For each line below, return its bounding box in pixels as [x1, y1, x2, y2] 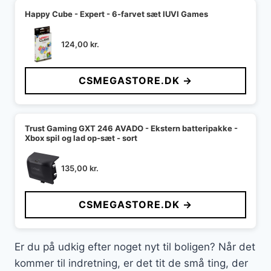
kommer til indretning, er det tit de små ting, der [15, 257, 248, 270]
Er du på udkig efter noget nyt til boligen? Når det [15, 241, 255, 253]
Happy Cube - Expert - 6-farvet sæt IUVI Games [25, 9, 208, 19]
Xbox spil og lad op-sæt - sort [25, 133, 137, 143]
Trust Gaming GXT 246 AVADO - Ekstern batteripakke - [25, 123, 238, 134]
